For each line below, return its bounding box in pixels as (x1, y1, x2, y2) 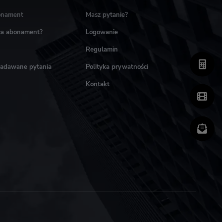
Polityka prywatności (85, 62, 148, 71)
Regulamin (85, 45, 118, 54)
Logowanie (85, 28, 118, 37)
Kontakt (85, 80, 110, 89)
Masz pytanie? (85, 10, 128, 19)
